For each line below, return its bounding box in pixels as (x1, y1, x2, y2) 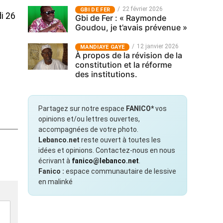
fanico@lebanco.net (72, 157, 139, 165)
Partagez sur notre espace (38, 105, 126, 112)
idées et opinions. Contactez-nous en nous (38, 146, 175, 154)
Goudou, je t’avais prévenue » (75, 22, 187, 32)
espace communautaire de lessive (64, 167, 176, 175)
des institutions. (75, 69, 137, 79)
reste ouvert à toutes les (80, 136, 161, 144)
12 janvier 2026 (137, 43, 179, 50)
